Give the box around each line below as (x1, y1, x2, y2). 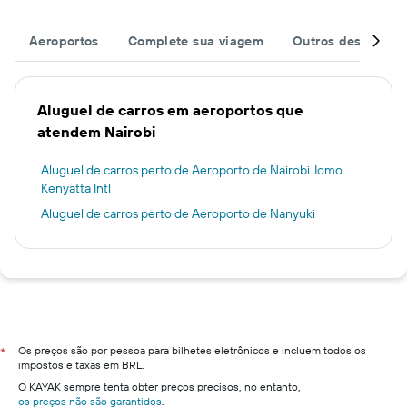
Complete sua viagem (127, 33, 264, 49)
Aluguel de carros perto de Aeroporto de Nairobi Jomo (41, 162, 342, 178)
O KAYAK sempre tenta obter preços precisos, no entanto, (18, 380, 301, 393)
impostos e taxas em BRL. (18, 358, 144, 372)
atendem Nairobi (37, 123, 155, 141)
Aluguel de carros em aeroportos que (37, 101, 303, 119)
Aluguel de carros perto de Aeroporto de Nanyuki (41, 205, 315, 222)
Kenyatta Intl (41, 180, 111, 196)
